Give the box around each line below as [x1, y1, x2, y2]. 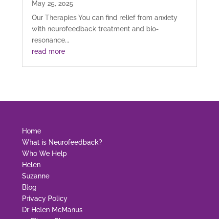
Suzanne [22, 172, 49, 180]
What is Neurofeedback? [22, 138, 102, 147]
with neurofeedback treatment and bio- [31, 25, 159, 33]
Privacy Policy [22, 195, 67, 203]
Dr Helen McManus [22, 206, 83, 214]
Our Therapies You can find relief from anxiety [31, 14, 177, 22]
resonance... [31, 36, 69, 44]
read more [31, 47, 65, 56]
